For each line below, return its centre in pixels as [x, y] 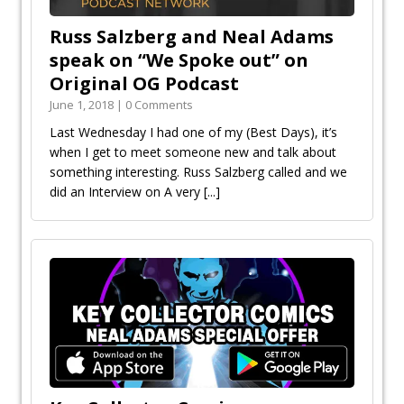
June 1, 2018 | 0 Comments [121, 105]
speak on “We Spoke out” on [179, 60]
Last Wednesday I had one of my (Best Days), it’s [193, 133]
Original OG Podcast [144, 84]
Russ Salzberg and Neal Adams [192, 37]
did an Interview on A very [127, 192]
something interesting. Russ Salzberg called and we [198, 172]
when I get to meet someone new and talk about [193, 152]
